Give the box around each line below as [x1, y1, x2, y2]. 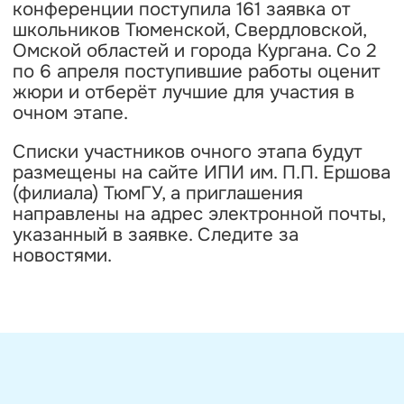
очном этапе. [12, 100, 128, 124]
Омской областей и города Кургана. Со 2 [12, 38, 377, 62]
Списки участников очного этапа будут [12, 140, 363, 164]
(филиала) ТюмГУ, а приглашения [12, 181, 303, 206]
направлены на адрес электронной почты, [12, 202, 385, 226]
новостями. [12, 243, 112, 268]
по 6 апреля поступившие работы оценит [12, 59, 381, 83]
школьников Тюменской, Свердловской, [12, 17, 366, 41]
